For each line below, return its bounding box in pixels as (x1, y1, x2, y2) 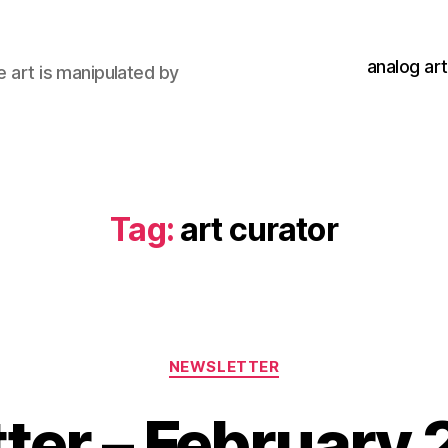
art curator (180, 210, 338, 249)
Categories (223, 347, 312, 368)
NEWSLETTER (168, 357, 280, 376)
